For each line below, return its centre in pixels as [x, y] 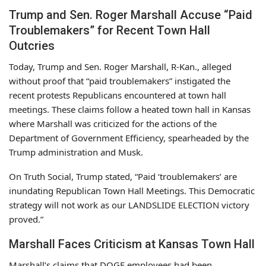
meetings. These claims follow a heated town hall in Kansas [130, 109]
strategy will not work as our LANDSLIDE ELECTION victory [129, 205]
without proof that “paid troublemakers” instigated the [120, 80]
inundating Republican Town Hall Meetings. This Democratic [132, 190]
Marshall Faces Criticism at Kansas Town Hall [132, 244]
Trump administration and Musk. [76, 152]
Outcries [32, 45]
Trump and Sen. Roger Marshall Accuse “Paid [131, 15]
